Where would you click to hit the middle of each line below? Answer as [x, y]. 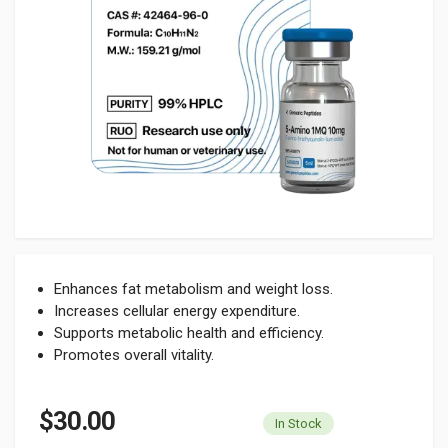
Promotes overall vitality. [134, 355]
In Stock [298, 423]
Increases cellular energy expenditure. [177, 311]
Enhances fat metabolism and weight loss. [193, 289]
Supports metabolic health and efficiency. [189, 333]
